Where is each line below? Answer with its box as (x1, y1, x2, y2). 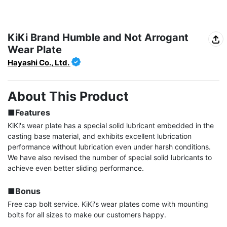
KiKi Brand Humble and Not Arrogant (8, 31, 188, 44)
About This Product (8, 89, 129, 104)
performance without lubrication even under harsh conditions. (8, 142, 211, 152)
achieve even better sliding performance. (8, 164, 144, 173)
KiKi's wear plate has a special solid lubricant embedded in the (8, 121, 214, 130)
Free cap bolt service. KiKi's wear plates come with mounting (8, 200, 208, 209)
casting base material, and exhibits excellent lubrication (8, 132, 192, 141)
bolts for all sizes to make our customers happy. (8, 210, 166, 219)
